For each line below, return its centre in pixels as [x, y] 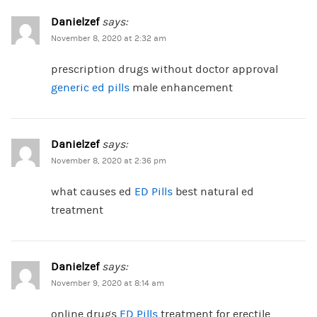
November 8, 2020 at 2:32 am [108, 39]
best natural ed [213, 192]
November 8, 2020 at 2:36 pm [108, 161]
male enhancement [181, 88]
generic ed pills [90, 88]
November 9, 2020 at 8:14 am [107, 284]
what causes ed [92, 192]
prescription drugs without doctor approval [164, 70]
